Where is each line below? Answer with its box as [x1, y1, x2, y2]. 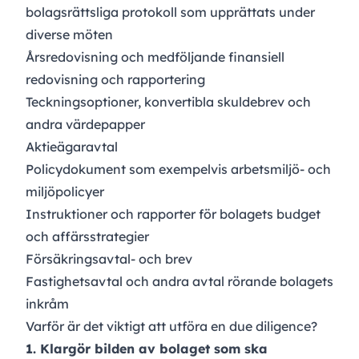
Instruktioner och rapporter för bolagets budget [26, 206, 321, 223]
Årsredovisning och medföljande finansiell [26, 49, 284, 66]
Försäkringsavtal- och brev [26, 251, 192, 268]
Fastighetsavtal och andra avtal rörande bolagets [26, 273, 333, 290]
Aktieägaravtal [26, 139, 118, 155]
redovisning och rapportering [26, 71, 205, 88]
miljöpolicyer [26, 184, 104, 200]
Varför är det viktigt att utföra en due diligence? [26, 318, 317, 335]
